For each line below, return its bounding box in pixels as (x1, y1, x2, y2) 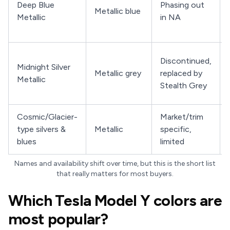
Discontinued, (160, 56, 212, 66)
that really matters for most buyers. (56, 169, 174, 178)
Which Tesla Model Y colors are (8, 191, 222, 210)
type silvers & (17, 124, 66, 134)
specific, (160, 124, 191, 134)
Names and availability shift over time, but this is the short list (14, 159, 216, 168)
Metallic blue (94, 6, 141, 16)
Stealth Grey (160, 81, 207, 90)
